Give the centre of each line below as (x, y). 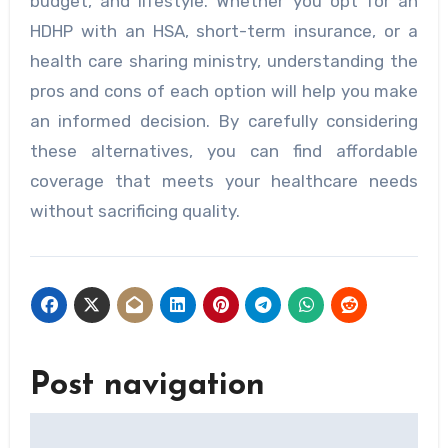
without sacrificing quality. (134, 211)
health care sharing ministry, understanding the (224, 61)
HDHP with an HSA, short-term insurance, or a (224, 31)
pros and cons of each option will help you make (224, 91)
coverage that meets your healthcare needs (224, 181)
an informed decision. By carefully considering (224, 121)
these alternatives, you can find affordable (224, 151)
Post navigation (147, 385)
